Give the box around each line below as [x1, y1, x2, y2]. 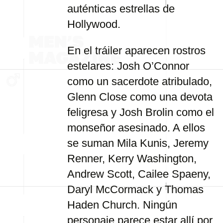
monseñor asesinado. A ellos [67, 121, 205, 134]
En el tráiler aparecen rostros [67, 44, 206, 57]
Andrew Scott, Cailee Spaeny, [67, 168, 211, 180]
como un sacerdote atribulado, [67, 75, 212, 88]
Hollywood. [67, 18, 120, 30]
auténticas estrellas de [67, 2, 175, 15]
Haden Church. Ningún [67, 199, 177, 211]
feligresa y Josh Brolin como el [67, 106, 214, 118]
